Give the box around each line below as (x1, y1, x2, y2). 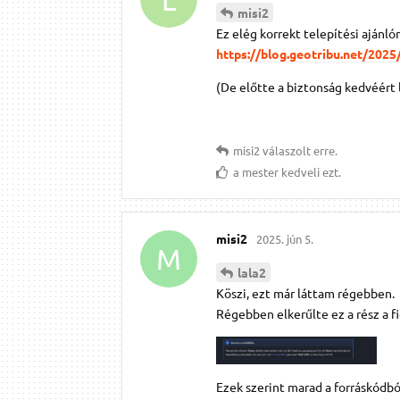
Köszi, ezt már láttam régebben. (216, 284, 395, 301)
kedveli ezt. (279, 163, 341, 179)
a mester (233, 163, 279, 179)
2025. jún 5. (256, 230, 313, 246)
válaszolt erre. (260, 142, 337, 158)
